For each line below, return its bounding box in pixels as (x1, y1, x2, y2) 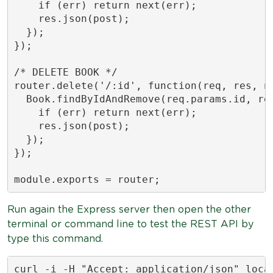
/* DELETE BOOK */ (13, 66, 118, 78)
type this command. (7, 234, 103, 244)
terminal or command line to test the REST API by (7, 219, 253, 229)
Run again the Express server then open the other (7, 205, 251, 214)
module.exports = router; (13, 173, 160, 185)
